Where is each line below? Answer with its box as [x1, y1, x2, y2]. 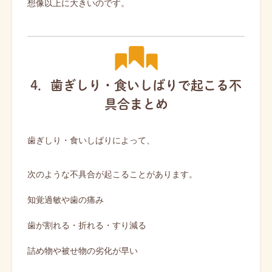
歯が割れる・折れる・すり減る [27, 220, 146, 230]
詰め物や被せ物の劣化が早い [27, 246, 138, 256]
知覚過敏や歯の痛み [27, 195, 104, 205]
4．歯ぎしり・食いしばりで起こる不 [30, 79, 242, 92]
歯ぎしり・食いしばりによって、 [27, 135, 155, 145]
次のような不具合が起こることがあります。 [27, 169, 197, 179]
